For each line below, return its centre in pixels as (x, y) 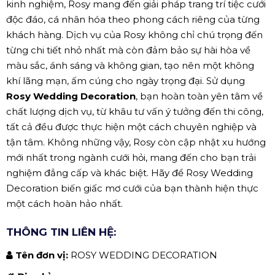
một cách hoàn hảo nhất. (64, 203)
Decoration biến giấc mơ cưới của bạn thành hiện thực (132, 188)
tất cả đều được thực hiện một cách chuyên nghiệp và (131, 126)
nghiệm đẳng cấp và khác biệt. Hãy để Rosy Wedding (130, 172)
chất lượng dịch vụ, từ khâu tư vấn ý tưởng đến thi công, (135, 111)
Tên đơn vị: (43, 255)
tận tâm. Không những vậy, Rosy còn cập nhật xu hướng (136, 142)
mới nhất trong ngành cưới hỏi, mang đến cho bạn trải (131, 157)
